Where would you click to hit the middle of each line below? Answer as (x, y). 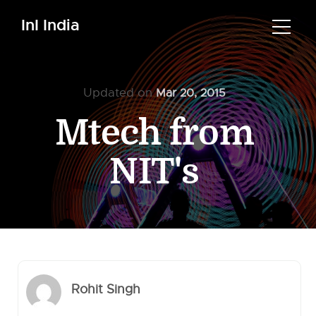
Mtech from (154, 133)
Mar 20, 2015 (191, 93)
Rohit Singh (106, 290)
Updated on (120, 93)
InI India (50, 25)
